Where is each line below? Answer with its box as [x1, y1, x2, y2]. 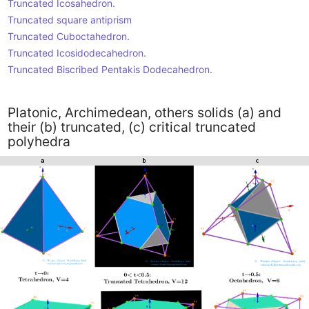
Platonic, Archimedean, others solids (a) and [7, 103, 281, 121]
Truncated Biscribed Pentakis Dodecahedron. [7, 63, 212, 75]
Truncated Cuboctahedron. [7, 30, 130, 42]
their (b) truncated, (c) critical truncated [7, 118, 256, 135]
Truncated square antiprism [7, 13, 132, 26]
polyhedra [7, 132, 70, 150]
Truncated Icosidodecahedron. [7, 46, 146, 59]
